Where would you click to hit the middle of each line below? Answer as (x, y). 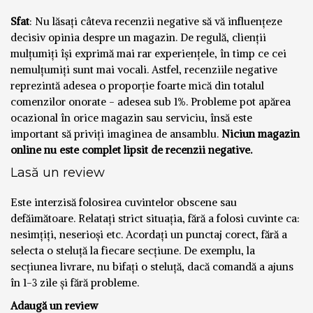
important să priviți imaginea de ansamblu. (115, 133)
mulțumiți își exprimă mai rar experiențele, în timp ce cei (148, 53)
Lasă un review (58, 172)
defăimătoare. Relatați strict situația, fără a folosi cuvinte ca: (155, 218)
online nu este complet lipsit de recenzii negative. (131, 150)
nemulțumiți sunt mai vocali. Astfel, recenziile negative (144, 69)
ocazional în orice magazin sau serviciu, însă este (131, 117)
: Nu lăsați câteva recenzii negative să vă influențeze (156, 21)
